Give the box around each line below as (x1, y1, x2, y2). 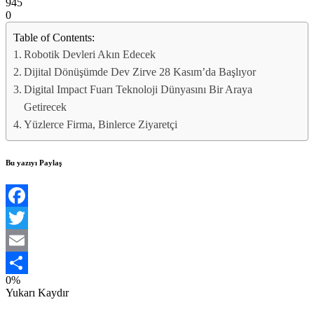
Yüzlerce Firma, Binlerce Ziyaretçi (24, 118, 178, 130)
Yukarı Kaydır (6, 286, 69, 299)
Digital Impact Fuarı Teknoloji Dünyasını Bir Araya (24, 83, 253, 95)
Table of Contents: (13, 31, 95, 43)
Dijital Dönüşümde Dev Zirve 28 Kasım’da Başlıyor (24, 65, 257, 78)
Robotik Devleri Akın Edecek (24, 48, 156, 60)
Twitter (6, 233, 37, 246)
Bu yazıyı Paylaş (6, 158, 62, 167)
